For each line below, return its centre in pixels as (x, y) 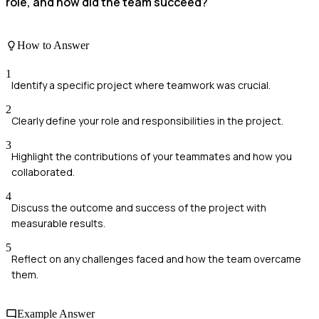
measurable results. (58, 223)
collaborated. (43, 172)
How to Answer (53, 46)
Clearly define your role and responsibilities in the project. (147, 120)
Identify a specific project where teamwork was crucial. (141, 85)
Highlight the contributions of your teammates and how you (152, 156)
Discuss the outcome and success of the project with (139, 207)
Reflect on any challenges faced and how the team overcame (156, 258)
